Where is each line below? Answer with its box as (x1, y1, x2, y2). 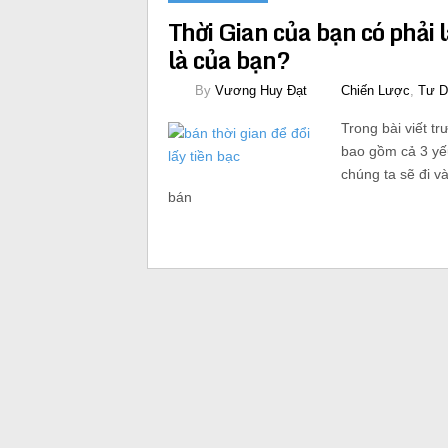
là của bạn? (168, 40, 290, 79)
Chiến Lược (341, 83, 410, 98)
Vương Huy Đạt (215, 83, 307, 98)
